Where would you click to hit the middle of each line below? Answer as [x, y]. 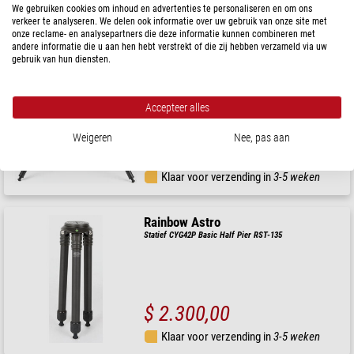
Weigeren [92, 137]
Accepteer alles [177, 107]
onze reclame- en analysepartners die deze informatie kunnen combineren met [164, 34]
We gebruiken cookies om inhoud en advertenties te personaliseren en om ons [162, 9]
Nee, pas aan [262, 137]
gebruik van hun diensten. [61, 59]
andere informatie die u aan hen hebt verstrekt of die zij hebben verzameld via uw [169, 47]
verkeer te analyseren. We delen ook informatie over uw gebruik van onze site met [169, 21]
